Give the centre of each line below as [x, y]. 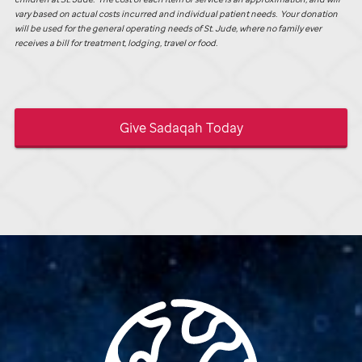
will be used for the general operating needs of [109, 29]
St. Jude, [221, 29]
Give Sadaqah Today [181, 127]
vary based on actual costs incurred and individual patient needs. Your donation [176, 14]
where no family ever [280, 29]
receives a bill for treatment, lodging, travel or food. [116, 43]
